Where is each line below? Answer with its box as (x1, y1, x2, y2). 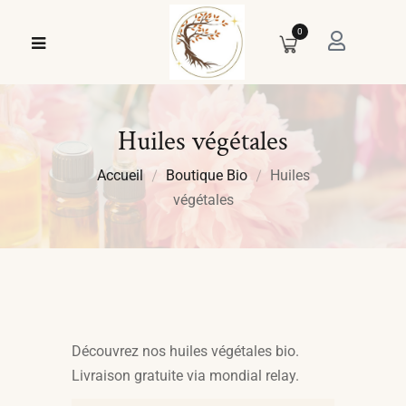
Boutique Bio (165, 167, 247, 184)
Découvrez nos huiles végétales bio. (72, 343, 299, 360)
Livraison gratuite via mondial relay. (72, 367, 299, 384)
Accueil (96, 167, 143, 184)
